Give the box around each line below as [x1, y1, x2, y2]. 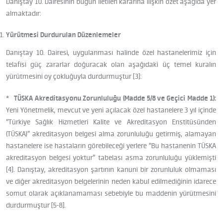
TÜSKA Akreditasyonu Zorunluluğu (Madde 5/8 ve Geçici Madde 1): [13, 93, 217, 103]
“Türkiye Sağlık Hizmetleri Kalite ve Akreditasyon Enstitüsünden [6, 117, 216, 126]
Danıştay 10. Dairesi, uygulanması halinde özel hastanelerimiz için [6, 48, 216, 57]
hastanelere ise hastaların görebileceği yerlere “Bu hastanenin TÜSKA [6, 141, 216, 150]
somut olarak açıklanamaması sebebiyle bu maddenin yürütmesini [6, 188, 216, 198]
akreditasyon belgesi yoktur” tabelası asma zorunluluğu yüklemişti [6, 153, 216, 162]
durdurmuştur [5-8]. [6, 200, 66, 210]
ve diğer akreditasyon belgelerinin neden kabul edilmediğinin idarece [6, 176, 216, 186]
